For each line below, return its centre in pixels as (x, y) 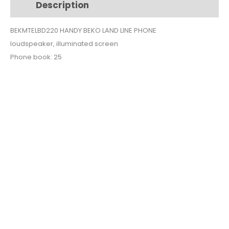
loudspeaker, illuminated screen (64, 44)
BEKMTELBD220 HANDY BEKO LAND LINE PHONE (83, 31)
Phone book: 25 (36, 57)
